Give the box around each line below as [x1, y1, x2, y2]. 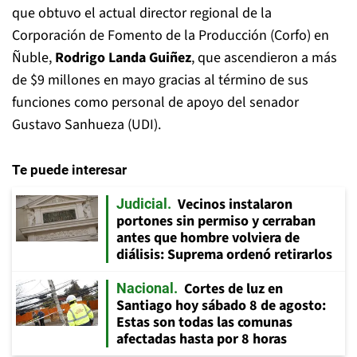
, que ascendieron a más [191, 47, 337, 68]
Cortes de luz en [184, 278, 283, 299]
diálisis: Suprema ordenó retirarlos [116, 244, 332, 265]
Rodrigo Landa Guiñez [52, 47, 191, 68]
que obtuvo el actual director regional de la [12, 2, 272, 23]
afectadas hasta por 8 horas [116, 328, 287, 349]
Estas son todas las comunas [116, 312, 292, 332]
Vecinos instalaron [178, 194, 292, 214]
